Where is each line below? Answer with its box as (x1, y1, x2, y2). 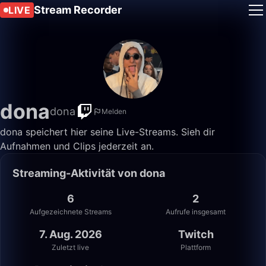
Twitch (178, 228, 214, 240)
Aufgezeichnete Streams (29, 207, 112, 216)
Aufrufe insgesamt (166, 207, 226, 216)
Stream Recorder (34, 4, 122, 16)
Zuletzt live (52, 243, 89, 252)
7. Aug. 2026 (39, 228, 102, 240)
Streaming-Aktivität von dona (12, 167, 165, 179)
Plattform (180, 243, 211, 252)
